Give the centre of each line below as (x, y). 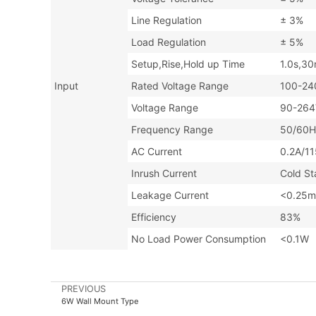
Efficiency (154, 217)
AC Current (157, 152)
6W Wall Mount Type (100, 302)
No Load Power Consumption (199, 239)
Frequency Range (172, 130)
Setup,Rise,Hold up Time (188, 64)
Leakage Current (170, 195)
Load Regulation (169, 42)
